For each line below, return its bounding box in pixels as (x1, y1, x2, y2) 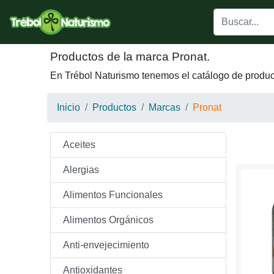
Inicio (57, 102, 80, 113)
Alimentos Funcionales (63, 190, 163, 200)
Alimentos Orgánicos (63, 215, 154, 225)
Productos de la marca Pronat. (50, 50, 210, 63)
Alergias (63, 165, 99, 175)
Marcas (149, 102, 180, 113)
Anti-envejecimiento (63, 240, 149, 250)
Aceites (63, 139, 95, 150)
